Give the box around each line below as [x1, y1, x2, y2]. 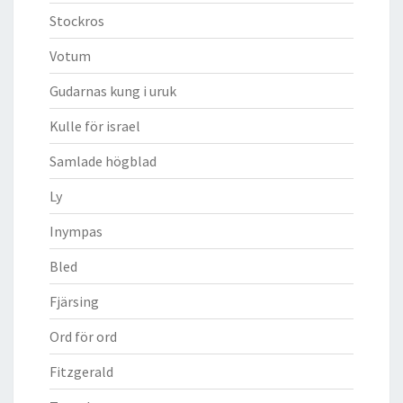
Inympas [49, 221, 103, 240]
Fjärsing [49, 291, 99, 310]
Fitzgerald [49, 362, 113, 381]
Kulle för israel [49, 116, 140, 135]
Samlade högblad [49, 151, 157, 170]
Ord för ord [49, 327, 117, 345]
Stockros [49, 11, 104, 30]
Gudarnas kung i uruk [49, 81, 176, 100]
